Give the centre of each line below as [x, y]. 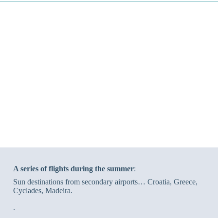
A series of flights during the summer [73, 168]
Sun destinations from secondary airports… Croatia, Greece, [105, 182]
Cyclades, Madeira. [43, 190]
